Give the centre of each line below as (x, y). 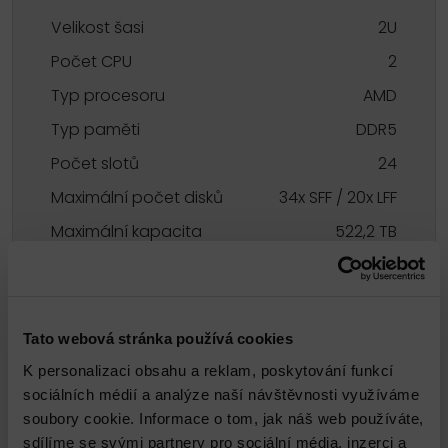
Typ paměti (96, 130)
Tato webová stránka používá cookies (158, 338)
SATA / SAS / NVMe (326, 266)
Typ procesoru (108, 96)
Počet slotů (95, 164)
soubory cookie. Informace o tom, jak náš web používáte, (223, 418)
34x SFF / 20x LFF (337, 198)
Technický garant (99, 352)
